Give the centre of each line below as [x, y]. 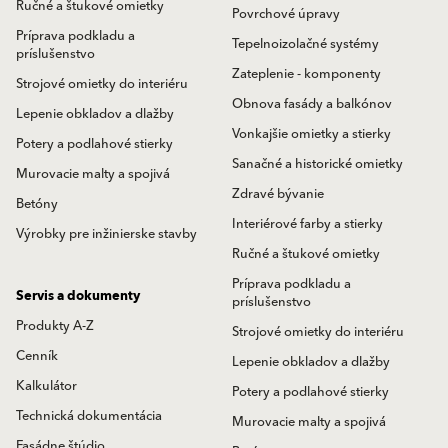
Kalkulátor [46, 386]
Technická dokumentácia [89, 416]
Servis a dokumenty [78, 296]
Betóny [37, 204]
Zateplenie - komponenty [306, 74]
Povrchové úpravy [286, 14]
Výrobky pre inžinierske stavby [106, 234]
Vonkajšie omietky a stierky [311, 134]
